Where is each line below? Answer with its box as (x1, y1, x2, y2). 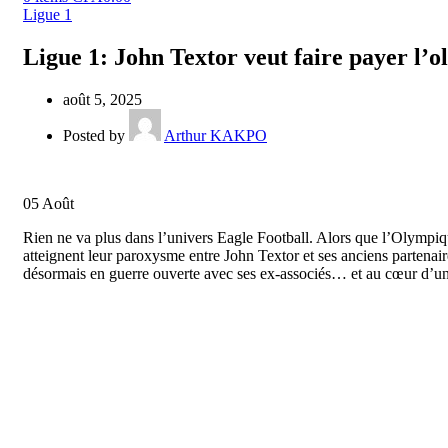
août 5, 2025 (63, 90, 142, 108)
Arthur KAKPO (164, 126, 267, 144)
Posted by (63, 126, 125, 144)
